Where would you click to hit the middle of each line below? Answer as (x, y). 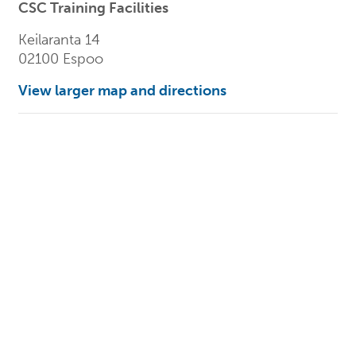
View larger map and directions (122, 91)
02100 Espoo (61, 59)
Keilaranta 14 (59, 40)
